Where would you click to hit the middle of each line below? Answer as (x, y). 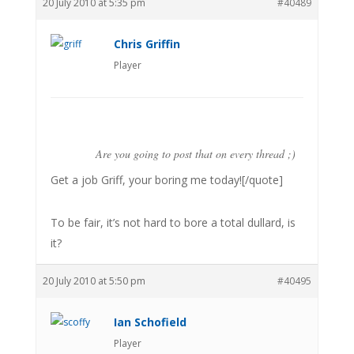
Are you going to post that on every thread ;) (195, 153)
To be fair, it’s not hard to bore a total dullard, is (173, 222)
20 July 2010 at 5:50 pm (94, 281)
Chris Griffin (147, 43)
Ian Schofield (150, 322)
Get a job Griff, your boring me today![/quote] (166, 179)
